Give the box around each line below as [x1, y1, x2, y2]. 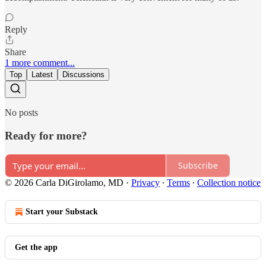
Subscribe [178, 160, 218, 172]
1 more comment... [5, 58, 75, 68]
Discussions [62, 70, 104, 80]
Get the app [15, 242, 58, 252]
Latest [31, 70, 53, 80]
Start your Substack [26, 207, 98, 216]
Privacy [131, 177, 160, 188]
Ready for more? [5, 129, 87, 142]
